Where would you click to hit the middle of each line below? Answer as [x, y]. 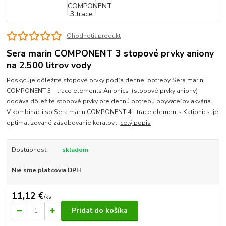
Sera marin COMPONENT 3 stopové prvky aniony [110, 53]
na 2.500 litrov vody [49, 65]
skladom [75, 150]
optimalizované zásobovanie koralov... [64, 123]
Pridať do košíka [100, 211]
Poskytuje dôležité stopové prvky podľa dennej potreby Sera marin [105, 80]
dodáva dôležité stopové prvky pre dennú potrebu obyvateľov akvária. [110, 102]
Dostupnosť [29, 150]
